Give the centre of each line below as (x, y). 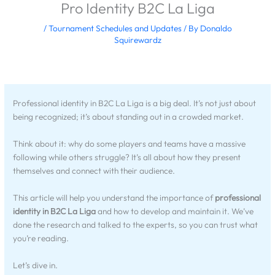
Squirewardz (137, 40)
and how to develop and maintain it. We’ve (175, 211)
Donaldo (216, 28)
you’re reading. (41, 238)
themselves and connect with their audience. (94, 170)
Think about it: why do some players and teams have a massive (130, 143)
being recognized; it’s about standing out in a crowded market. (129, 117)
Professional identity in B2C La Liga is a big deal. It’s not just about (135, 103)
